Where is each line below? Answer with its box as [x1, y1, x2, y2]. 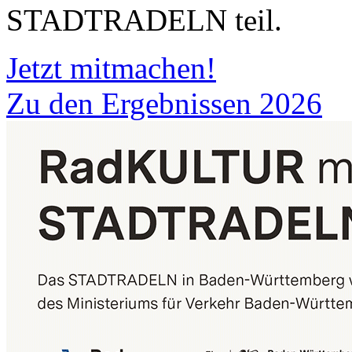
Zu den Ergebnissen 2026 [6, 86, 322, 120]
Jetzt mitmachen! [6, 50, 216, 85]
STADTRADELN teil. [6, 2, 282, 37]
